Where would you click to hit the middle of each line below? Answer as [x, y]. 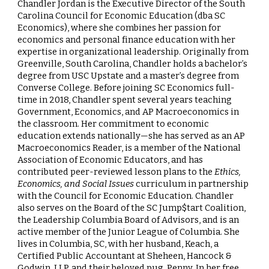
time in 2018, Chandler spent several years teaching [125, 100]
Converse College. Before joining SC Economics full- [126, 88]
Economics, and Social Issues [76, 184]
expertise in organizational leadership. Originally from [133, 52]
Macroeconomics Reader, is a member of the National [129, 148]
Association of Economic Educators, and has [110, 160]
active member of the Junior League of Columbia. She [129, 232]
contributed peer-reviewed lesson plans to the [116, 172]
